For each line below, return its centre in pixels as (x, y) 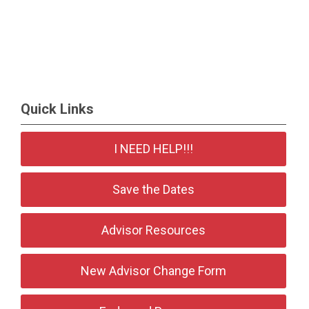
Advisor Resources (154, 230)
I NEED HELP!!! (154, 149)
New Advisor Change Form (154, 271)
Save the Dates (154, 189)
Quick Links (57, 109)
